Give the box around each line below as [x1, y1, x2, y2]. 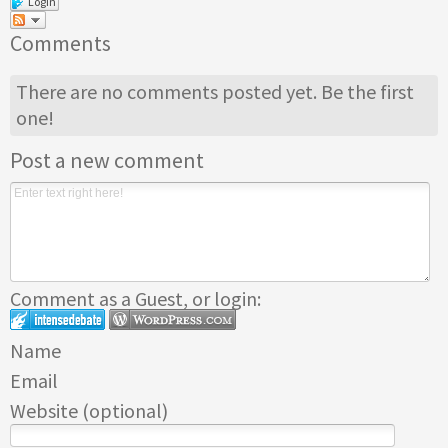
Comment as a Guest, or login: [10, 285, 261, 311]
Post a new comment [10, 145, 204, 174]
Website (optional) [10, 397, 168, 423]
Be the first [321, 79, 415, 105]
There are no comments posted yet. [16, 79, 322, 105]
